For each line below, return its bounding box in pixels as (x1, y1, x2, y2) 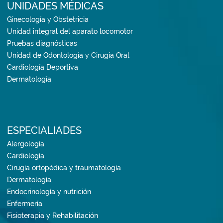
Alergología (7, 140, 44, 148)
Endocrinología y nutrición (7, 188, 91, 196)
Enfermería (7, 200, 42, 208)
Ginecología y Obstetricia (7, 15, 89, 24)
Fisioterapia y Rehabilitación (7, 212, 98, 220)
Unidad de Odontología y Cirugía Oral (7, 51, 129, 60)
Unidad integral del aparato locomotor (7, 27, 133, 36)
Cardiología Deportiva (7, 63, 78, 72)
